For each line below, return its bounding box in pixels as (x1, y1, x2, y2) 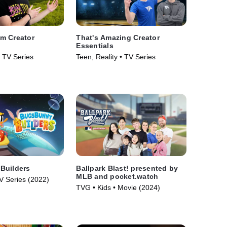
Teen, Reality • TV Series (76, 53, 156, 61)
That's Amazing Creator (76, 33, 160, 42)
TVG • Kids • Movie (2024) (76, 183, 161, 192)
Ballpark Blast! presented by (76, 164, 178, 172)
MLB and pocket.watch (76, 172, 159, 180)
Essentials (76, 42, 113, 50)
